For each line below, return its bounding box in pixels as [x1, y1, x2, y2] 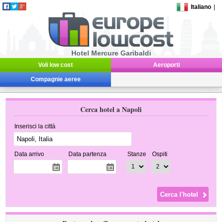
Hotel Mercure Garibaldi [71, 49, 151, 57]
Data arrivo [14, 151, 45, 158]
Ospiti [152, 151, 168, 158]
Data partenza [68, 151, 107, 158]
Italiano [191, 3, 212, 10]
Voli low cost [38, 61, 73, 68]
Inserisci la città [14, 123, 56, 130]
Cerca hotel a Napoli [80, 104, 142, 114]
